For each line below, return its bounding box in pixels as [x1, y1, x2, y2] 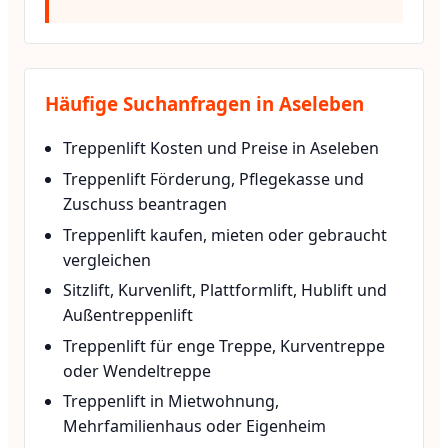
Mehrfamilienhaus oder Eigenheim [63, 415, 327, 438]
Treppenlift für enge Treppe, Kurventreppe [63, 334, 386, 357]
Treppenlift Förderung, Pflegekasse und [63, 167, 365, 190]
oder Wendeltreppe [63, 359, 212, 382]
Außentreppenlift [63, 304, 194, 327]
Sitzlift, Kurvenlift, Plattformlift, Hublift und [63, 279, 388, 302]
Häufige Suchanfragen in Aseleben [45, 90, 364, 116]
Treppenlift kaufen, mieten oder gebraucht [63, 223, 388, 246]
